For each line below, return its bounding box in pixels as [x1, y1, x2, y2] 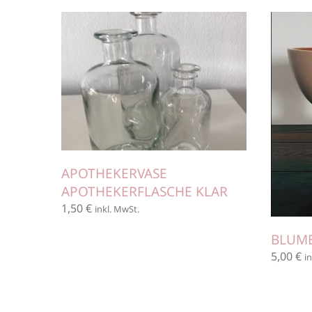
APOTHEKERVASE [61, 164, 168, 182]
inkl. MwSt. [95, 202, 140, 215]
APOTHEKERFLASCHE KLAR [61, 182, 228, 201]
